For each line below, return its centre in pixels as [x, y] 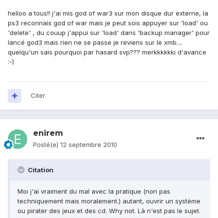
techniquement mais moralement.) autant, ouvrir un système [109, 201]
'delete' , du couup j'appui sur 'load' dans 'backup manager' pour [109, 33]
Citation [40, 170]
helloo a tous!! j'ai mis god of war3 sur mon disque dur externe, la [108, 13]
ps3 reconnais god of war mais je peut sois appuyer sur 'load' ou [108, 23]
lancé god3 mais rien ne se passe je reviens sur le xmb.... [95, 43]
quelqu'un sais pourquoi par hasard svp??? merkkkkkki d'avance [107, 52]
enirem [48, 133]
